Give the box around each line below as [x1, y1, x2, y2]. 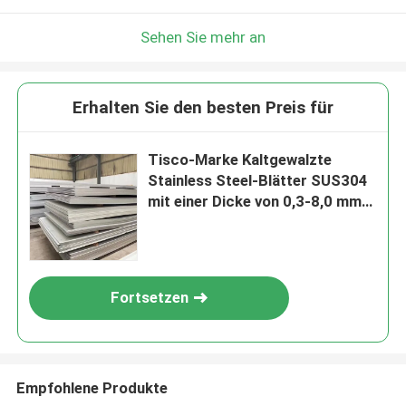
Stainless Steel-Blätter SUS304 [148, 171, 369, 190]
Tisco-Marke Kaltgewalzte [148, 150, 333, 169]
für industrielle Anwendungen [148, 213, 350, 232]
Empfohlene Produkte [15, 378, 168, 397]
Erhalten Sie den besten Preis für [72, 97, 333, 119]
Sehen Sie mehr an [140, 27, 266, 46]
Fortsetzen [111, 288, 189, 307]
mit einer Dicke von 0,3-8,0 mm [148, 192, 362, 211]
